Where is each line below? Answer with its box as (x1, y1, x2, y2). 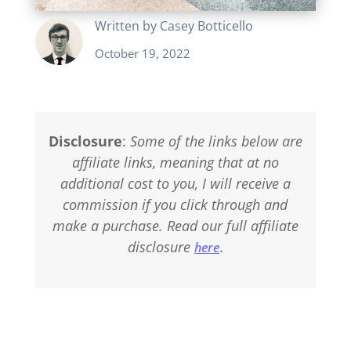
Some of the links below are (129, 131, 302, 150)
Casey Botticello (159, 16, 253, 34)
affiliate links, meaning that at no (71, 152, 279, 172)
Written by (94, 16, 160, 34)
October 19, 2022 (94, 45, 190, 61)
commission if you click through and (63, 194, 288, 214)
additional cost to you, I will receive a (60, 173, 291, 193)
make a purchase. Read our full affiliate (52, 215, 299, 235)
